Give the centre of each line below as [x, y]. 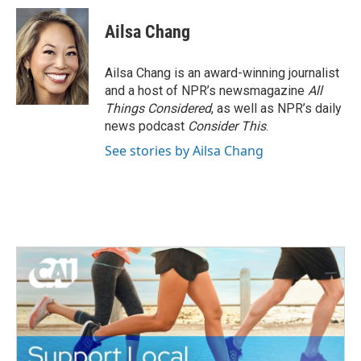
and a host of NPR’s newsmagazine [206, 91]
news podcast [146, 126]
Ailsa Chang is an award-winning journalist [222, 73]
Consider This [227, 126]
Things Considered [158, 108]
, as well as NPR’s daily [276, 108]
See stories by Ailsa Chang [184, 151]
